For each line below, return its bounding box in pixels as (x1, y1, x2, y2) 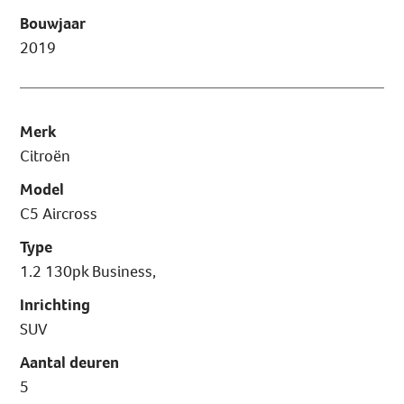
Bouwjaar (20, 13, 87, 35)
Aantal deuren (20, 352, 120, 374)
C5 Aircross (20, 203, 98, 225)
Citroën (20, 145, 71, 168)
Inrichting (20, 294, 91, 317)
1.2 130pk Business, (20, 261, 157, 283)
